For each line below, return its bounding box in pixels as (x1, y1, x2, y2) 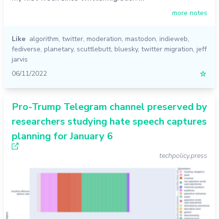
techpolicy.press (159, 151, 207, 160)
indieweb (159, 34, 188, 44)
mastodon (125, 34, 156, 44)
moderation (87, 34, 122, 44)
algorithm (29, 34, 59, 44)
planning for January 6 (12, 129, 113, 143)
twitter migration (141, 44, 193, 54)
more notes (172, 8, 207, 18)
